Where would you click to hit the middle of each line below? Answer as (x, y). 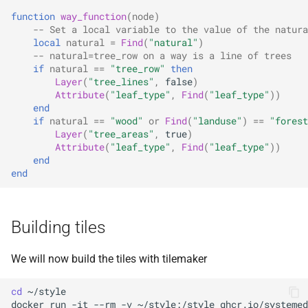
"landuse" (217, 121)
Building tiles (58, 227)
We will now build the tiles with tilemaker (109, 258)
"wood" (126, 121)
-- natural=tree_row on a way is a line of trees (162, 56)
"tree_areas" (121, 134)
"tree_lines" (121, 82)
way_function (93, 17)
